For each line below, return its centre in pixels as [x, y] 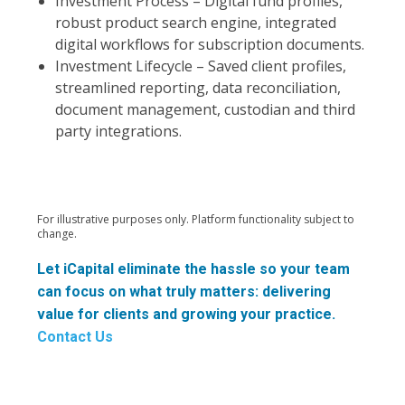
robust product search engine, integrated [195, 23]
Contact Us [75, 337]
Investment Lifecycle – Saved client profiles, [200, 66]
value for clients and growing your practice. [186, 314]
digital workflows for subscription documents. [209, 44]
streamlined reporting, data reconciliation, [198, 88]
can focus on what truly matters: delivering [184, 292]
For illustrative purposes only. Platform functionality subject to [195, 219]
